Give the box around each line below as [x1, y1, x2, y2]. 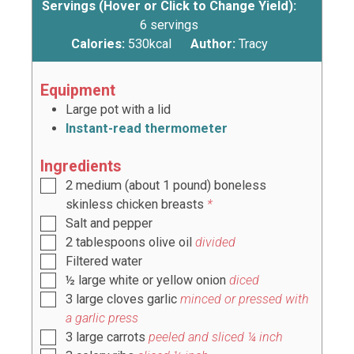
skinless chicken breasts [66, 196, 204, 212]
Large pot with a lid [66, 101, 171, 117]
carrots [107, 329, 149, 345]
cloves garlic [107, 291, 177, 307]
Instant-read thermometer [66, 120, 228, 136]
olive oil [149, 234, 192, 250]
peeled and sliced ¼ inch [149, 329, 283, 345]
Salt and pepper [66, 215, 153, 231]
